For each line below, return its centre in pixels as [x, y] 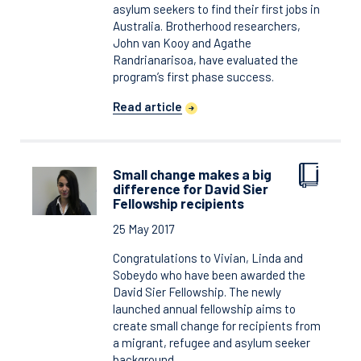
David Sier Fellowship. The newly [197, 292]
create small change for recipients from [217, 326]
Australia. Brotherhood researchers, [207, 26]
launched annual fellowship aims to [204, 309]
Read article [147, 106]
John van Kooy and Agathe [182, 43]
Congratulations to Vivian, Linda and [208, 258]
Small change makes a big [192, 174]
